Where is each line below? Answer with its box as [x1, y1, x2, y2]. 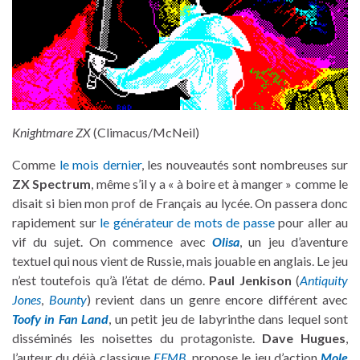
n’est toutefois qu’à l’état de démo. [12, 272, 210, 288]
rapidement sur [12, 215, 100, 231]
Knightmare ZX [12, 125, 91, 141]
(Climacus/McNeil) [91, 125, 199, 141]
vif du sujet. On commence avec [12, 234, 212, 250]
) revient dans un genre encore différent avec [86, 292, 348, 308]
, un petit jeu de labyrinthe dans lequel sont [108, 311, 349, 327]
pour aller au [274, 215, 348, 231]
